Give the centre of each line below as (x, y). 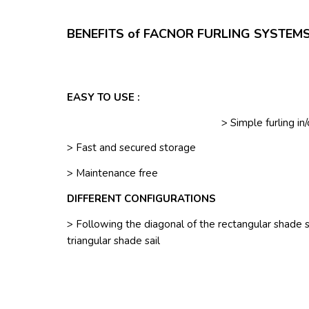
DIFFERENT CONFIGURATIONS (141, 198)
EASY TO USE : (103, 97)
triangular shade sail (113, 240)
